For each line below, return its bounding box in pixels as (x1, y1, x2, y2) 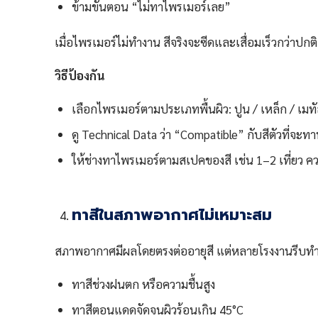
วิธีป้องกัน (55, 67, 106, 83)
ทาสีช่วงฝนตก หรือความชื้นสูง (72, 276, 216, 292)
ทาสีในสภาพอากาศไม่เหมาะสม (72, 203, 273, 227)
